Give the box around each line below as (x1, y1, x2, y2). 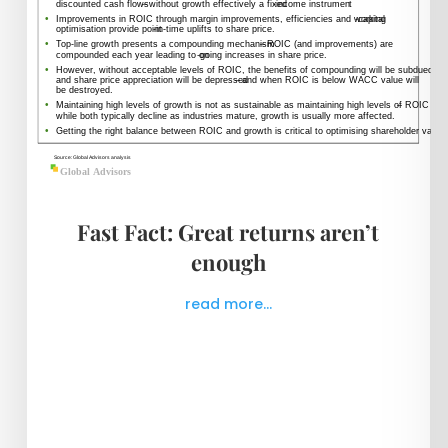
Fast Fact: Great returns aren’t (77, 217, 380, 248)
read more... (184, 294, 272, 315)
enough (190, 247, 266, 278)
